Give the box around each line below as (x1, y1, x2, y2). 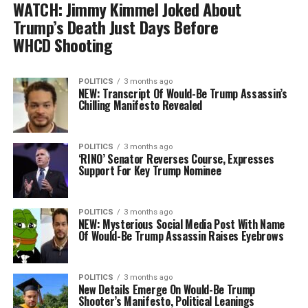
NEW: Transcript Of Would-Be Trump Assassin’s (78, 85, 287, 102)
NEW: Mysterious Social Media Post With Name (78, 215, 285, 232)
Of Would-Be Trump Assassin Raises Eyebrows (78, 227, 284, 244)
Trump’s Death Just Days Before (12, 14, 219, 39)
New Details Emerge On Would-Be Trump (78, 280, 256, 298)
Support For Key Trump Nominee (78, 162, 221, 179)
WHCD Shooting (12, 32, 113, 57)
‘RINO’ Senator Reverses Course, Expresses (78, 150, 274, 167)
